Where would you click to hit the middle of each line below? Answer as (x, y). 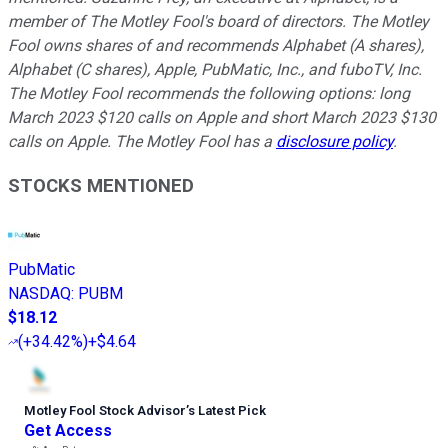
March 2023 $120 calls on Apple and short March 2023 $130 (222, 117)
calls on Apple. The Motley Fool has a (142, 141)
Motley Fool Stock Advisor (105, 411)
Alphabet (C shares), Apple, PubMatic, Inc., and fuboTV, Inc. (215, 69)
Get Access (68, 431)
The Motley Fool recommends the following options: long (209, 93)
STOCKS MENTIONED (101, 186)
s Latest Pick (227, 411)
